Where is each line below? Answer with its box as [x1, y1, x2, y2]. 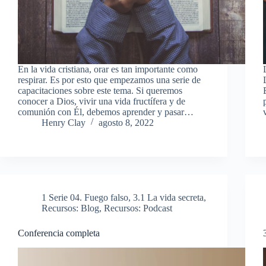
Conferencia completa [18, 227, 100, 238]
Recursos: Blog [42, 202, 99, 213]
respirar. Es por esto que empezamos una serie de [18, 74, 201, 85]
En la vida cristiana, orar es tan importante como [18, 64, 198, 74]
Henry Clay [42, 117, 85, 128]
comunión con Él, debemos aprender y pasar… [18, 106, 194, 117]
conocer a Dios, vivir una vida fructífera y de [18, 96, 185, 106]
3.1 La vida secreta [133, 192, 204, 202]
